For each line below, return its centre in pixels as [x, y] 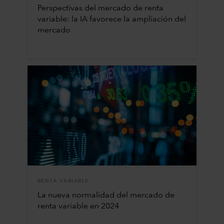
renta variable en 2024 [78, 206]
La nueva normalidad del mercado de [106, 195]
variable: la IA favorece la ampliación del [111, 19]
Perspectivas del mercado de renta [100, 8]
